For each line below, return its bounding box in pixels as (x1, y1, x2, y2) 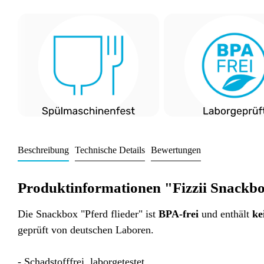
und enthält (199, 208, 252, 220)
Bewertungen (151, 145, 201, 156)
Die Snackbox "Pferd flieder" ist (18, 208, 159, 220)
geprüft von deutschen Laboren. (18, 224, 154, 236)
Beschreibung (18, 145, 69, 156)
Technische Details (75, 145, 145, 156)
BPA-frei (159, 208, 199, 220)
